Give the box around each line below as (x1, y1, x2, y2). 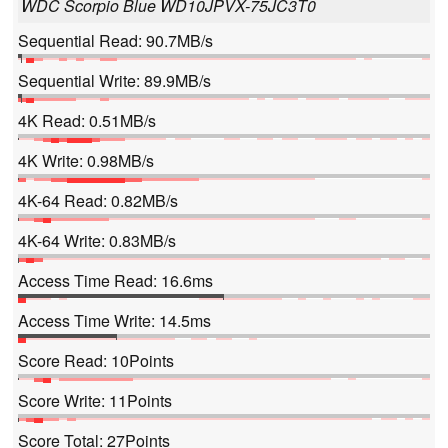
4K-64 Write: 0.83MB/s (18, 229, 176, 253)
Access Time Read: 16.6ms (18, 269, 213, 293)
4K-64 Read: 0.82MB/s (18, 189, 178, 213)
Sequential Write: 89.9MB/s (18, 69, 211, 93)
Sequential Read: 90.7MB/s (18, 29, 213, 53)
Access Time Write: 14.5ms (18, 309, 211, 333)
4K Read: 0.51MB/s (18, 109, 156, 133)
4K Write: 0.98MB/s (18, 149, 154, 173)
